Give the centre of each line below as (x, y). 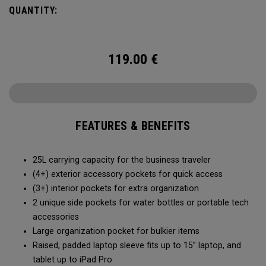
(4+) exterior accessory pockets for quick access (129, 174)
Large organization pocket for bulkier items (117, 231)
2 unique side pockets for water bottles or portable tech (141, 203)
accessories (57, 217)
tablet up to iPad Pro (74, 260)
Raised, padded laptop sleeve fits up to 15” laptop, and (137, 246)
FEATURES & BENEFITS (133, 126)
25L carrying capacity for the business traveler (123, 160)
